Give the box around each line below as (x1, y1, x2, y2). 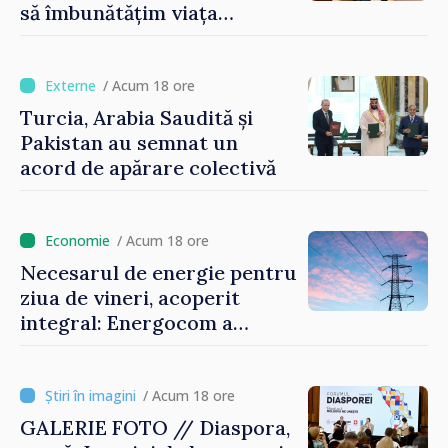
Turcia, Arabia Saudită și (20, 104, 253, 130)
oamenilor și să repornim (20, 24, 259, 50)
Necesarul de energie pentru (20, 259, 297, 285)
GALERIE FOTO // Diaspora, (20, 414, 290, 440)
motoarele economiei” (20, 49, 232, 75)
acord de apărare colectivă (20, 154, 276, 180)
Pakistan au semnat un (20, 129, 238, 155)
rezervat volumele (20, 334, 196, 360)
